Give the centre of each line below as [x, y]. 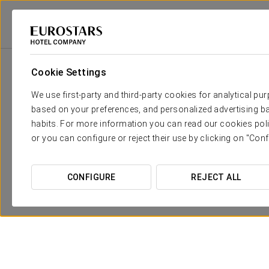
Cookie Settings [69, 72]
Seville [151, 43]
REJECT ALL [216, 177]
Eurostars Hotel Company [52, 43]
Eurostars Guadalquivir [213, 43]
